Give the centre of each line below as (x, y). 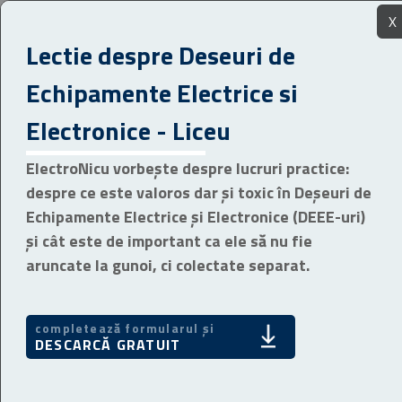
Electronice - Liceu (128, 131)
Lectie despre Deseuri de (161, 55)
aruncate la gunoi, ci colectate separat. (168, 265)
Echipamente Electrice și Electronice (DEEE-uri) (196, 217)
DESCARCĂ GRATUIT (108, 345)
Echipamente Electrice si (162, 93)
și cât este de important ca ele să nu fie (169, 241)
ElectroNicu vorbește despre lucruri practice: (188, 168)
